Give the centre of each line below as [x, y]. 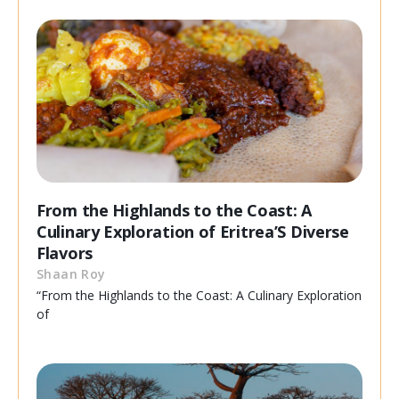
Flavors [65, 253]
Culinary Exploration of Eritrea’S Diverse [193, 232]
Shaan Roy [71, 274]
